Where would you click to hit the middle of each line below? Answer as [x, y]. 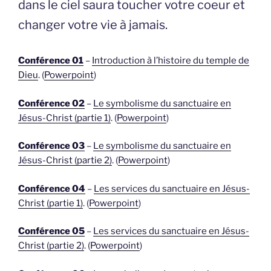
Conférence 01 [51, 61]
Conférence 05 [51, 231]
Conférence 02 [51, 103]
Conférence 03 [51, 146]
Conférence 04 [52, 188]
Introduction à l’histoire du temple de [171, 61]
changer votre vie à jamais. [93, 25]
